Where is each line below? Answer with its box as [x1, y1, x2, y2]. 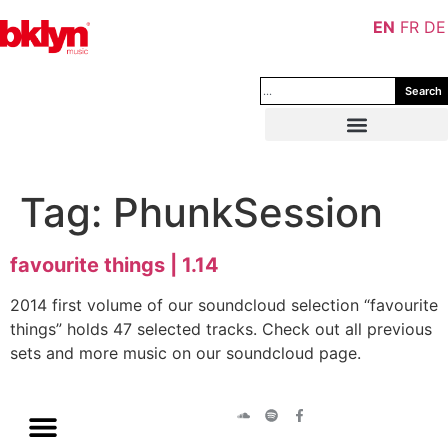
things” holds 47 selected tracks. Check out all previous [10, 319, 432, 339]
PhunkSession [113, 188, 383, 237]
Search [405, 83, 442, 98]
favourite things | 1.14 [10, 253, 219, 277]
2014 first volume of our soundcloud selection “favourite [10, 295, 438, 315]
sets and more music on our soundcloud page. [10, 343, 361, 363]
